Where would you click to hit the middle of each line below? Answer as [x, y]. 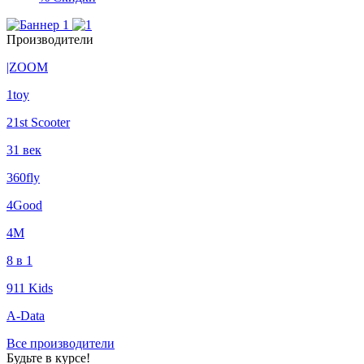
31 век [24, 150]
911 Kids [30, 288]
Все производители [61, 343]
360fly [23, 178]
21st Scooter [38, 122]
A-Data [26, 316]
